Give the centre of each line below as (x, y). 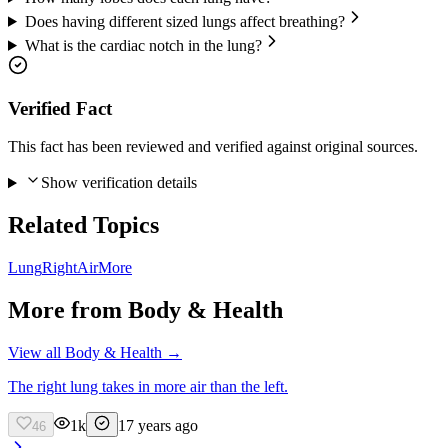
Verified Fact (60, 108)
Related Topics (83, 225)
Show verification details (118, 183)
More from (68, 310)
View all (36, 352)
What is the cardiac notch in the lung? (143, 45)
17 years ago (158, 425)
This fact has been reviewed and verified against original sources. (213, 147)
